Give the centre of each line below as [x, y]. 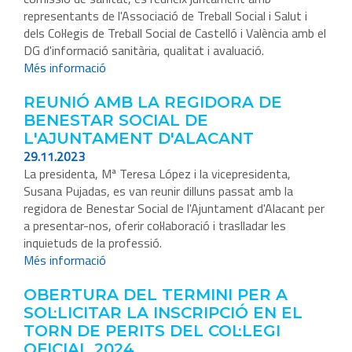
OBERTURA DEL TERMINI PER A [156, 295]
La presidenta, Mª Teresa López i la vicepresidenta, [157, 174]
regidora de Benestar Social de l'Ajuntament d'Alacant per [174, 209]
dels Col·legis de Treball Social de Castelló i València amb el [175, 33]
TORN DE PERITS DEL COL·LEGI [152, 331]
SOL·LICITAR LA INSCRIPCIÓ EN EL [163, 313]
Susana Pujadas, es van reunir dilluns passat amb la [158, 191]
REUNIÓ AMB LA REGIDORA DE [153, 103]
